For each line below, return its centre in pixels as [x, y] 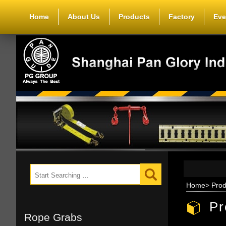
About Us [83, 17]
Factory [181, 17]
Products [134, 17]
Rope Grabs [53, 217]
